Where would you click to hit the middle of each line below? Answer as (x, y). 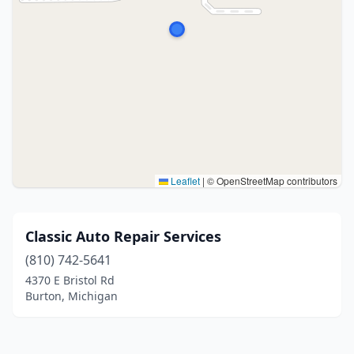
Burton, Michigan (72, 296)
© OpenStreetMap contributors (271, 181)
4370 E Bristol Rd (70, 280)
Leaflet (184, 181)
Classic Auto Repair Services (123, 236)
